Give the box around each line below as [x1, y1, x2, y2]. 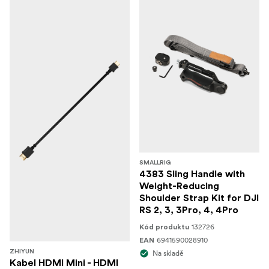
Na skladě [153, 249, 184, 258]
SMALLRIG [139, 160, 171, 166]
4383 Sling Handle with [139, 169, 245, 179]
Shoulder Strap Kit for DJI [139, 193, 259, 203]
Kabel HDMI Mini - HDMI [10, 258, 118, 268]
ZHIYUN [10, 249, 34, 255]
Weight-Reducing [139, 181, 219, 191]
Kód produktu [139, 223, 189, 231]
